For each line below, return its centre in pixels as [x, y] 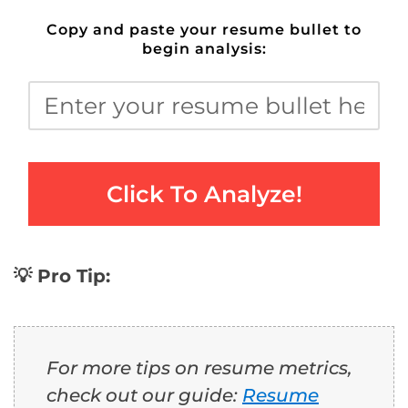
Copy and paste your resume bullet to [204, 30]
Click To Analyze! [204, 194]
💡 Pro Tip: [65, 276]
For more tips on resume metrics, [199, 368]
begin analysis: [204, 49]
